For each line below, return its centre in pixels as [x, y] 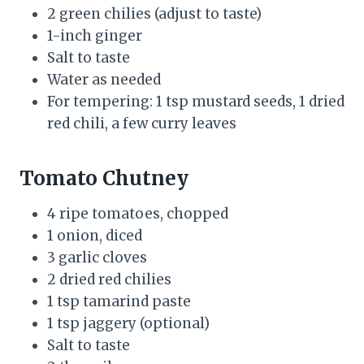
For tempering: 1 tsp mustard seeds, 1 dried [196, 101]
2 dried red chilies [109, 279]
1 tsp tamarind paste [119, 301]
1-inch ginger [95, 35]
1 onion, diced [95, 235]
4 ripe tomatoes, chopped [138, 213]
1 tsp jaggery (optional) [128, 323]
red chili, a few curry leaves [142, 123]
